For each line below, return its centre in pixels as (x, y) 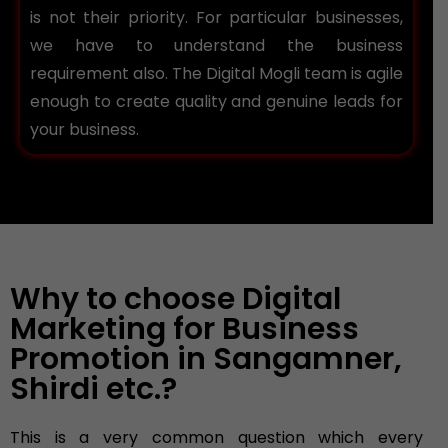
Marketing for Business (184, 329)
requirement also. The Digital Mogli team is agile (216, 74)
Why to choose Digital (175, 299)
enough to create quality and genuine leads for (216, 102)
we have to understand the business (216, 46)
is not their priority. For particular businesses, (216, 18)
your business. (84, 130)
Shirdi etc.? (93, 389)
